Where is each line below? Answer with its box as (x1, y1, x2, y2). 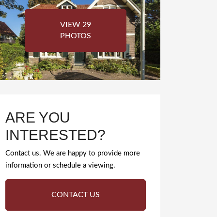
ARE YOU (5, 109, 70, 125)
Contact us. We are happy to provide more (5, 150, 140, 157)
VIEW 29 (60, 21, 91, 29)
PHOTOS (60, 32, 91, 40)
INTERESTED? (5, 126, 106, 143)
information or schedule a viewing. (5, 162, 115, 170)
